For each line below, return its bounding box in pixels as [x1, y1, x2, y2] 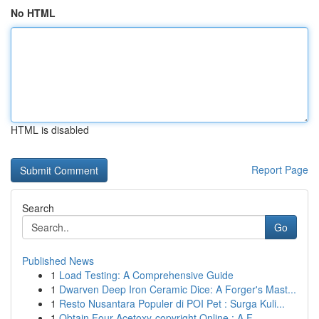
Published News [22, 253, 94, 268]
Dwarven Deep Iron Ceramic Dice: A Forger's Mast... [59, 282, 296, 296]
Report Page [251, 162, 308, 177]
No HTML [11, 6, 56, 20]
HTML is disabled [11, 122, 89, 137]
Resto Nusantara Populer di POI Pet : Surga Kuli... [59, 296, 285, 310]
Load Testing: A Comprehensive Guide [59, 268, 234, 282]
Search [22, 201, 54, 215]
